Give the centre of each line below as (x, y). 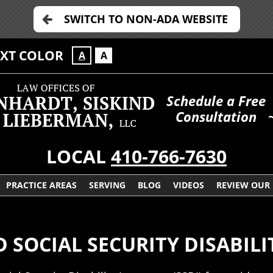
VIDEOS (189, 185)
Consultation (216, 117)
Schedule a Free (216, 101)
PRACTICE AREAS (41, 185)
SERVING (107, 185)
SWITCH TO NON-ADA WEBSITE (146, 19)
